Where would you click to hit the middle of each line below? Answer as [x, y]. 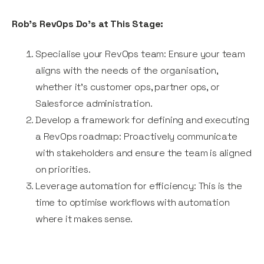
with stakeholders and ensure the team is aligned [143, 153]
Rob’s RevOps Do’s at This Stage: [88, 24]
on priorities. [63, 170]
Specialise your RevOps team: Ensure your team [140, 54]
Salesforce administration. [94, 104]
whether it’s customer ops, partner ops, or [128, 87]
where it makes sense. [84, 219]
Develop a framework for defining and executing [142, 120]
